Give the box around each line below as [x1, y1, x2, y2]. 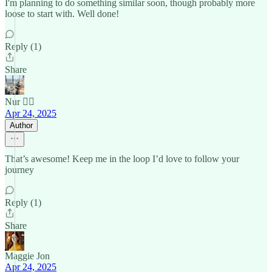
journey [5, 165, 34, 175]
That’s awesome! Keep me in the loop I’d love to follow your [5, 154, 239, 164]
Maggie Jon [5, 251, 50, 261]
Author [10, 121, 33, 130]
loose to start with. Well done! [5, 8, 119, 19]
